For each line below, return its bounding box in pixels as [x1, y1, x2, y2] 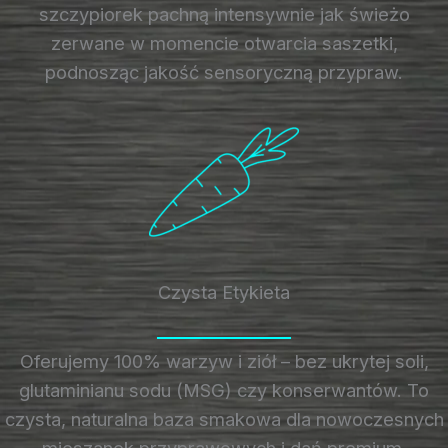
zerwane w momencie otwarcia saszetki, [50, 31, 398, 54]
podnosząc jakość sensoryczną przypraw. [45, 60, 403, 83]
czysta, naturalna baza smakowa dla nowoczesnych [4, 407, 444, 430]
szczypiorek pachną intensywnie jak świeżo [38, 2, 410, 25]
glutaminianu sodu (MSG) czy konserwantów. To [19, 378, 429, 401]
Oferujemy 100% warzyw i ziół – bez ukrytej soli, [19, 349, 429, 372]
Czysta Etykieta [158, 280, 290, 303]
